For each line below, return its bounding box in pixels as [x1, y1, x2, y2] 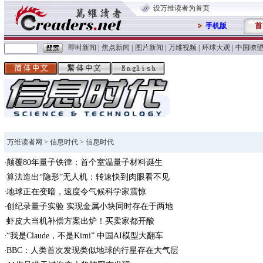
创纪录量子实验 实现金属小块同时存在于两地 [6, 202, 173, 211]
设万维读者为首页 [153, 4, 210, 12]
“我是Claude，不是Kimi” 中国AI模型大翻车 [6, 231, 163, 240]
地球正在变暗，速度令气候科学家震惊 [6, 187, 146, 196]
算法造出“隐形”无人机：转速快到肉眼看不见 [6, 173, 170, 181]
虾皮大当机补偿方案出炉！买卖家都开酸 [6, 217, 154, 225]
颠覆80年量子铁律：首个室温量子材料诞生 [6, 158, 163, 167]
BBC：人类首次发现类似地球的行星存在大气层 [6, 246, 178, 255]
